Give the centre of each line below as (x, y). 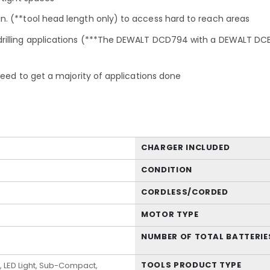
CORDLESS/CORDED (185, 192)
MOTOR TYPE (170, 215)
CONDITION (167, 170)
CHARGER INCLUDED (186, 148)
